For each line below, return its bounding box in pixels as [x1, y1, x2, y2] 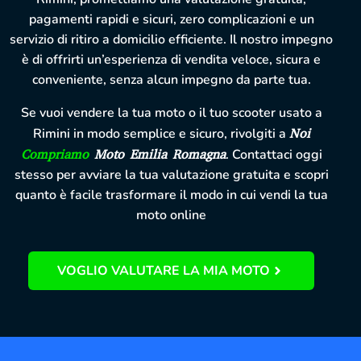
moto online [136, 206, 207, 225]
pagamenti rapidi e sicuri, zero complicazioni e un [28, 10, 314, 29]
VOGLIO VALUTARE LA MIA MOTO [57, 262, 271, 280]
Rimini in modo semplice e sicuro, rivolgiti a [32, 125, 289, 143]
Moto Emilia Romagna [88, 146, 226, 164]
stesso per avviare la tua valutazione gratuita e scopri [14, 166, 329, 185]
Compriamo [20, 146, 89, 164]
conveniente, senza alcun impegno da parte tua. [31, 71, 311, 89]
